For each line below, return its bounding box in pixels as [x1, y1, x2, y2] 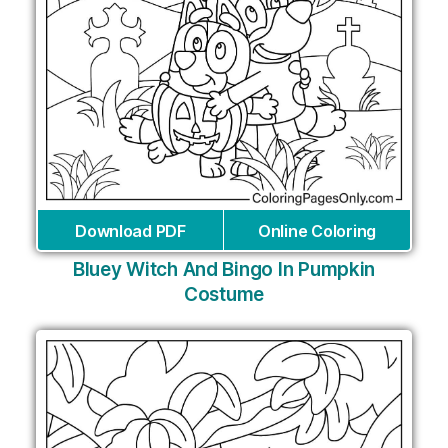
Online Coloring [258, 221, 376, 242]
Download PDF [75, 221, 186, 242]
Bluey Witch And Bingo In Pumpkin [72, 258, 376, 282]
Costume [183, 283, 265, 307]
